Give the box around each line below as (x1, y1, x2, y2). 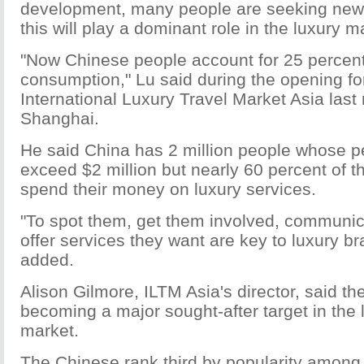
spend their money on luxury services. (20, 180, 316, 198)
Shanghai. (20, 109, 99, 128)
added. (20, 250, 74, 269)
